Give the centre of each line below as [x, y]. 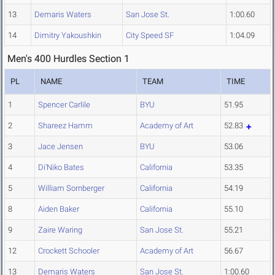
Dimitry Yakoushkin [68, 36]
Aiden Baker [59, 209]
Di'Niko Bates [61, 168]
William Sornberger [71, 188]
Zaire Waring [60, 230]
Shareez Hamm [65, 126]
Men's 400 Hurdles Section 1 [68, 59]
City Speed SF [150, 36]
